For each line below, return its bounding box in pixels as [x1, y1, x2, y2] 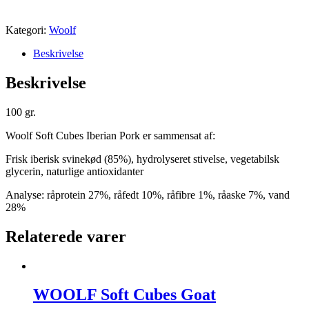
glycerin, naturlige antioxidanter [6, 165, 143, 177]
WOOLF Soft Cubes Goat [33, 286, 216, 304]
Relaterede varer [6, 227, 126, 246]
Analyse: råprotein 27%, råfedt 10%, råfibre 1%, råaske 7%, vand [6, 188, 290, 201]
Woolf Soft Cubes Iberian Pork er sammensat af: [6, 129, 215, 141]
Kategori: [6, 23, 49, 36]
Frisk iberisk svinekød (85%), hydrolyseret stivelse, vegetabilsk [6, 152, 279, 165]
